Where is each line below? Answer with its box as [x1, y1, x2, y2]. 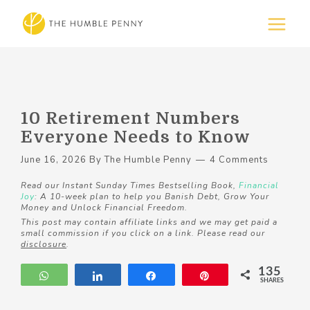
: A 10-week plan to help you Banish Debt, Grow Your [35, 191, 269, 202]
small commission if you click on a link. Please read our [21, 228, 265, 239]
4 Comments [210, 154, 268, 166]
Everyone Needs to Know [21, 127, 250, 147]
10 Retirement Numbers [21, 109, 240, 128]
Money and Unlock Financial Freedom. [21, 202, 188, 213]
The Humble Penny [104, 154, 192, 166]
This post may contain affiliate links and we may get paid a [21, 217, 277, 228]
